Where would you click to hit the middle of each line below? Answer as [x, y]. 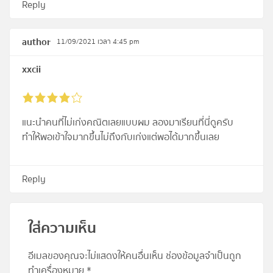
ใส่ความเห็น [62, 229]
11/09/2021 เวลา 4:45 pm [98, 42]
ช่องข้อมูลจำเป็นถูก [204, 256]
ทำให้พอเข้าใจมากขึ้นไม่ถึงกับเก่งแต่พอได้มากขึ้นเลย [121, 137]
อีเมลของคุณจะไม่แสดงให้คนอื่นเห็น [96, 256]
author [36, 42]
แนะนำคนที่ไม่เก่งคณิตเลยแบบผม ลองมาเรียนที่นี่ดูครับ [128, 123]
